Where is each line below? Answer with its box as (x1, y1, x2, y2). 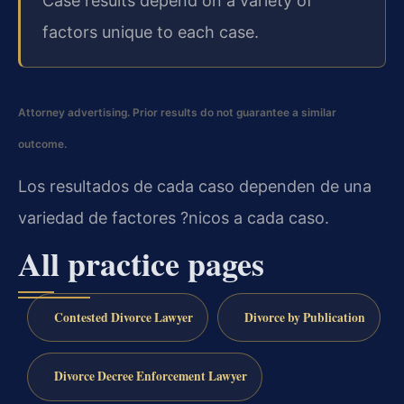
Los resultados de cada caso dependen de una (18, 177, 372, 197)
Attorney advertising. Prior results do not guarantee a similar (18, 106, 336, 120)
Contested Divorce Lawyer (53, 308, 193, 326)
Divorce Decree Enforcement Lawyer (53, 367, 247, 386)
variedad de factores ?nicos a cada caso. (18, 208, 329, 228)
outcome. (18, 137, 67, 151)
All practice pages (18, 239, 264, 287)
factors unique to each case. (42, 23, 259, 42)
